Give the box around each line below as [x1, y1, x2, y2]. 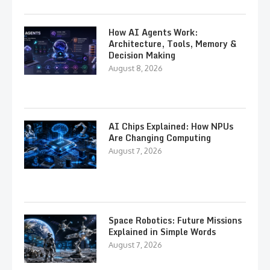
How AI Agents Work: [108, 25, 198, 39]
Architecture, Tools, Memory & [108, 37, 236, 51]
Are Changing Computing [108, 131, 211, 145]
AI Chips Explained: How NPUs [108, 119, 233, 133]
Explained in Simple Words [108, 225, 216, 239]
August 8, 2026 [108, 63, 163, 73]
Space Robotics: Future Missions [108, 213, 242, 227]
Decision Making [108, 48, 175, 62]
